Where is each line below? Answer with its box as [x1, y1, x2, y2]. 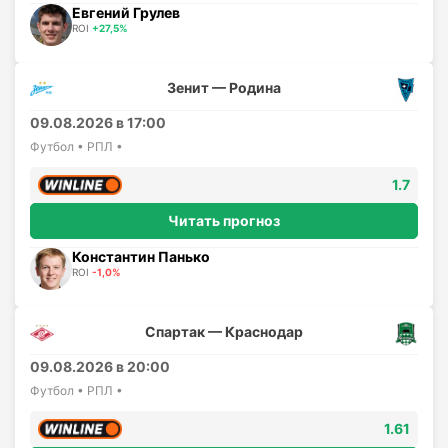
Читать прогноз [168, 211, 280, 229]
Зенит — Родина [167, 78, 281, 96]
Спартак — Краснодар [145, 322, 303, 340]
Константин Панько [72, 247, 210, 265]
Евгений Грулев [72, 3, 180, 21]
